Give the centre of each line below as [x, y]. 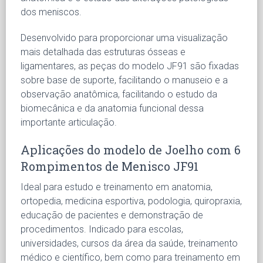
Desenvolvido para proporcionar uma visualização [124, 38]
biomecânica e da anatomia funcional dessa [112, 108]
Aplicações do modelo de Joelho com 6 [131, 149]
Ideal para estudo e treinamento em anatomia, [117, 187]
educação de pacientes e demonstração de [112, 215]
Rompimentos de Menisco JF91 [109, 166]
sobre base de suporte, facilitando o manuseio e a [124, 80]
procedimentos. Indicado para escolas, [102, 229]
